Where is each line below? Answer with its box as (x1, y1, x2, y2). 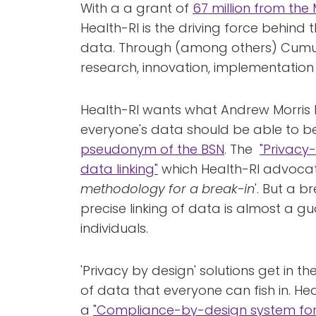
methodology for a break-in (80, 180, 255, 197)
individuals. (80, 219, 148, 237)
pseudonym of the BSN (80, 140, 224, 158)
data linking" (80, 160, 158, 178)
